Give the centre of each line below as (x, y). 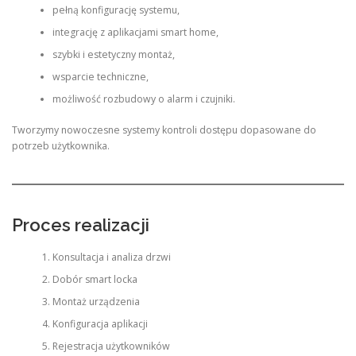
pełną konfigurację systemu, (116, 10)
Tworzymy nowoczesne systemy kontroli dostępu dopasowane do (164, 130)
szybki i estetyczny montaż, (113, 55)
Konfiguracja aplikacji (100, 324)
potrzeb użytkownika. (61, 145)
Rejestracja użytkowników (111, 346)
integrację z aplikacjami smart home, (135, 33)
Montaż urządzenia (96, 302)
